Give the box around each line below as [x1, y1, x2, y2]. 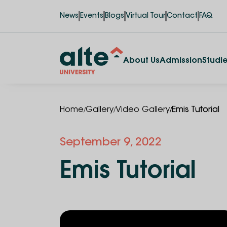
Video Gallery [116, 106, 170, 114]
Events [80, 13, 103, 20]
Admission [160, 57, 202, 65]
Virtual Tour [126, 13, 165, 20]
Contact [167, 13, 198, 20]
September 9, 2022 [60, 137, 162, 148]
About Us [123, 57, 160, 65]
